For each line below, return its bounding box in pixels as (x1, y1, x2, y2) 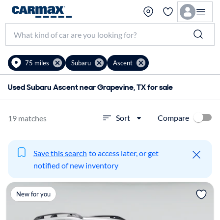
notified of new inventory (33, 161, 118, 170)
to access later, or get (89, 148, 159, 158)
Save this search (33, 148, 87, 158)
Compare (158, 112, 189, 122)
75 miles (25, 58, 49, 67)
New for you (16, 190, 51, 198)
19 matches (8, 113, 47, 123)
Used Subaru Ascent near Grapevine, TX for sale (8, 82, 173, 92)
